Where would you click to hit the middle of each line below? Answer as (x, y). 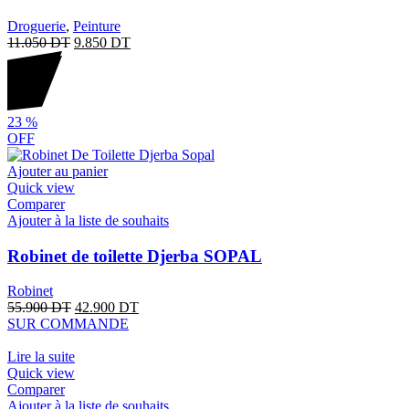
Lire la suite (41, 357)
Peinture (97, 26)
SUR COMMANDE (68, 324)
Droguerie (37, 26)
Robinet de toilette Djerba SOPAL (135, 256)
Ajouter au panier (58, 171)
